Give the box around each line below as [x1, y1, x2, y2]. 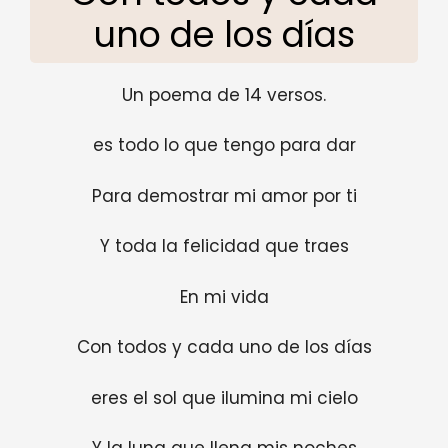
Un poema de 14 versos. [122, 82, 326, 107]
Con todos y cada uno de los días [76, 335, 372, 360]
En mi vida [179, 284, 269, 309]
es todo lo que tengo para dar [92, 133, 356, 158]
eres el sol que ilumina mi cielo [90, 385, 358, 410]
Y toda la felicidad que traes [99, 234, 349, 259]
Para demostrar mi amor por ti [91, 183, 357, 208]
